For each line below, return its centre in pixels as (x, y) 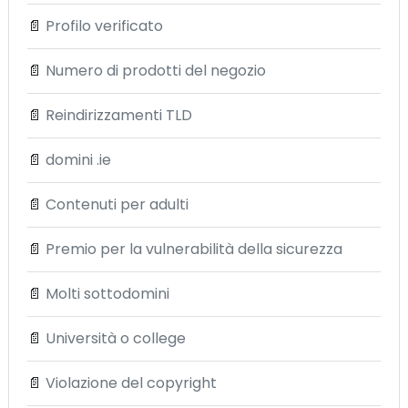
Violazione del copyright (131, 383)
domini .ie (78, 160)
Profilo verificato (104, 26)
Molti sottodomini (107, 294)
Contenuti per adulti (117, 204)
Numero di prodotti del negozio (156, 71)
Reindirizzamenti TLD (119, 115)
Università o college (116, 338)
